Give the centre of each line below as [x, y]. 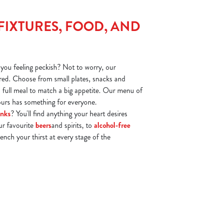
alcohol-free [112, 125]
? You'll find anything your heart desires [69, 113]
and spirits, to [73, 125]
